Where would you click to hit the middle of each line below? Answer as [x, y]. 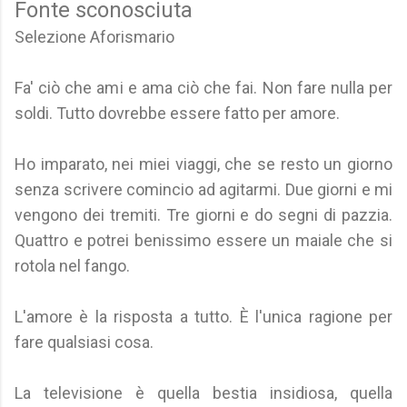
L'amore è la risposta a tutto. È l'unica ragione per [203, 317]
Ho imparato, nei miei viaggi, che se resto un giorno [203, 164]
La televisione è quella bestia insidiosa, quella [203, 393]
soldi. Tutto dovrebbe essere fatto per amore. [177, 113]
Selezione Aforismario [94, 37]
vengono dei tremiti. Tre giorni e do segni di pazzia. [203, 215]
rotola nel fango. [72, 266]
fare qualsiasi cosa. [84, 342]
